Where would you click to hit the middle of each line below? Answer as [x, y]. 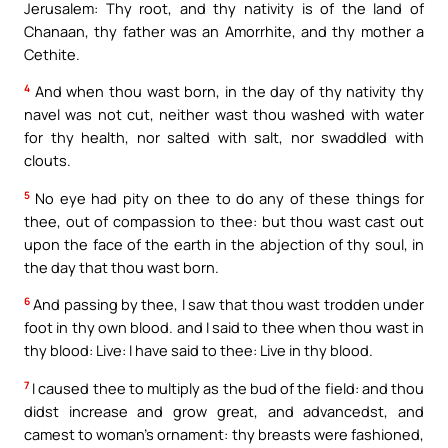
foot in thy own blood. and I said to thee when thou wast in [224, 327]
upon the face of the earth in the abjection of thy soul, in [224, 243]
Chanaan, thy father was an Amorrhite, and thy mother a [224, 30]
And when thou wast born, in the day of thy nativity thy [227, 91]
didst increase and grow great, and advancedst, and [224, 410]
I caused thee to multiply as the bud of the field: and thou [226, 387]
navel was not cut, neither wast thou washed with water [224, 114]
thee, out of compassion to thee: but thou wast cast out [224, 220]
